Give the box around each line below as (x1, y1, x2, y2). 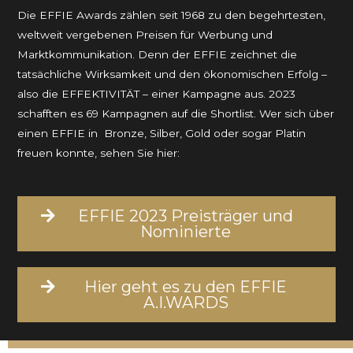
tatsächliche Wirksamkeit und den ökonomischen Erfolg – (17, 68, 328, 81)
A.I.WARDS (143, 293, 229, 313)
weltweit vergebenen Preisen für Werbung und (17, 28, 273, 42)
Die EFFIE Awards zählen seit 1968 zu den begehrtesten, (17, 9, 326, 22)
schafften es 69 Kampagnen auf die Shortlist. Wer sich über (17, 107, 335, 121)
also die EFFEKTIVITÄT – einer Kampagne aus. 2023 (17, 87, 296, 101)
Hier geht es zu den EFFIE (84, 277, 287, 297)
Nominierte (140, 222, 231, 242)
